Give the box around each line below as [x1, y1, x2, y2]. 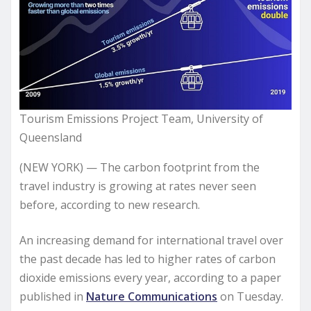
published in [19, 288, 86, 304]
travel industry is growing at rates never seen [19, 178, 256, 194]
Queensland [19, 129, 82, 145]
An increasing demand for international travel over [19, 232, 283, 248]
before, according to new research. [19, 196, 200, 212]
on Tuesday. [217, 288, 283, 304]
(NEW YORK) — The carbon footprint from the [19, 159, 260, 175]
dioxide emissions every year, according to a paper [19, 269, 281, 285]
